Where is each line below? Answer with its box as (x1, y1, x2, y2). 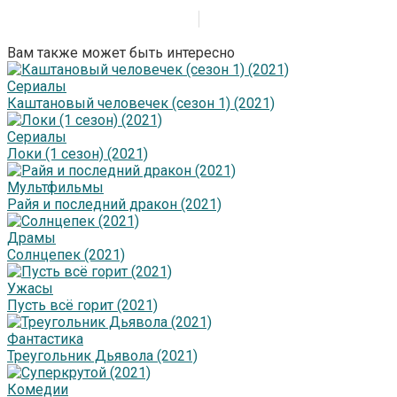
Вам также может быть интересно (7, 44, 235, 62)
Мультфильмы (7, 179, 104, 197)
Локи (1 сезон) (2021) (7, 145, 148, 163)
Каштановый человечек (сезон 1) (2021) (7, 95, 275, 113)
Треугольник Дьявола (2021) (7, 347, 198, 365)
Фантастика (7, 331, 83, 348)
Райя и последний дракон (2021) (7, 196, 222, 214)
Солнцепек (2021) (7, 246, 125, 264)
